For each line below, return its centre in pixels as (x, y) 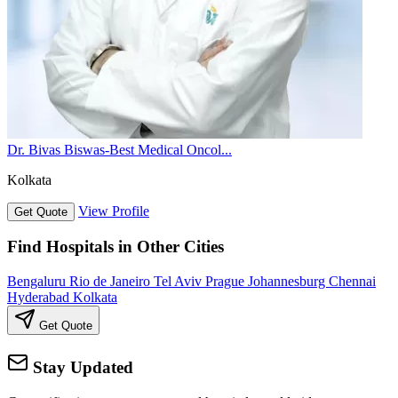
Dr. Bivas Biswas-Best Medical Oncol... (119, 149)
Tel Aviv (179, 282)
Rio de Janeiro (111, 282)
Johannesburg (288, 282)
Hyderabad (40, 298)
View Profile (114, 211)
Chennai (352, 282)
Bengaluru (38, 282)
